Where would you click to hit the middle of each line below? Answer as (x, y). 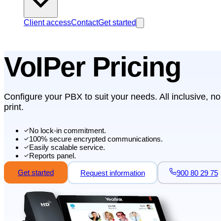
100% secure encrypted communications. (96, 139)
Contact (85, 22)
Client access (47, 22)
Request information (112, 173)
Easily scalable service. (67, 147)
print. (14, 107)
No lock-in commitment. (68, 131)
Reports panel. (53, 156)
